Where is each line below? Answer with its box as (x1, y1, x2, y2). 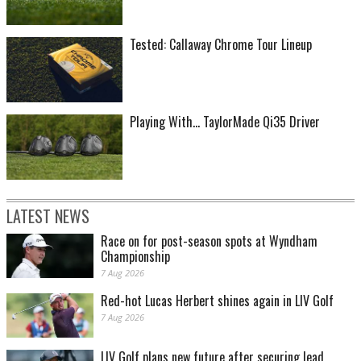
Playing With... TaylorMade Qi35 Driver (130, 112, 320, 132)
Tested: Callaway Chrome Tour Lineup (130, 35, 312, 55)
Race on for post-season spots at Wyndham (101, 231, 317, 251)
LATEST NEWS (6, 204, 89, 229)
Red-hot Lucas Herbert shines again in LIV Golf (101, 291, 334, 311)
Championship (101, 247, 170, 267)
